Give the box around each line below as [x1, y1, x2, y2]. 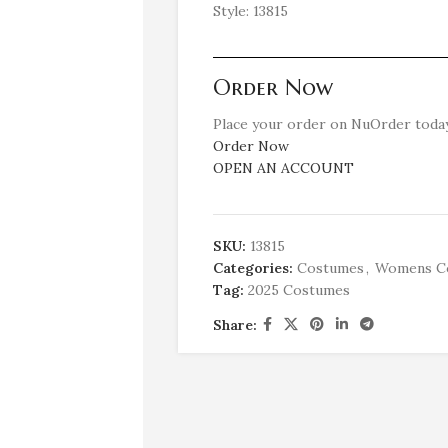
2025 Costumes [247, 281, 350, 299]
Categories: [212, 259, 293, 277]
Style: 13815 [212, 2, 288, 20]
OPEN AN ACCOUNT [212, 159, 354, 177]
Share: [212, 315, 257, 334]
